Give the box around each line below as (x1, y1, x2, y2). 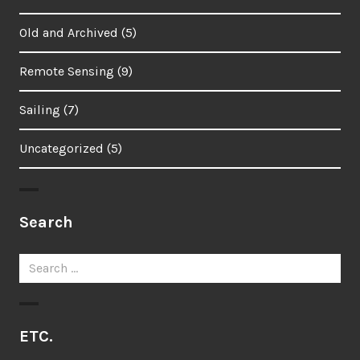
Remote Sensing (19, 63, 114, 80)
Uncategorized (19, 141, 104, 157)
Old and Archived (19, 25, 118, 41)
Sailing (19, 102, 60, 118)
